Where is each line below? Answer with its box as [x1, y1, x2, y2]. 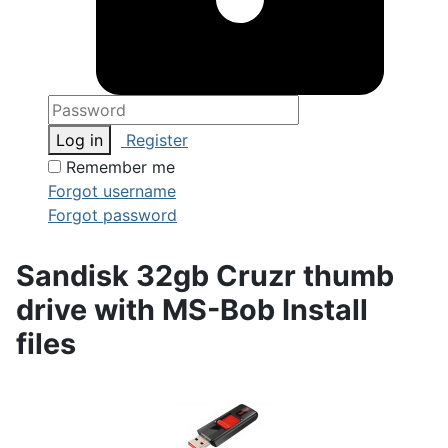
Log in [56, 130, 103, 150]
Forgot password [48, 205, 177, 225]
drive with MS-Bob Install [16, 292, 368, 327]
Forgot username [48, 181, 176, 201]
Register [121, 130, 188, 150]
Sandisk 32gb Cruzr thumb [16, 258, 394, 293]
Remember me [66, 157, 175, 177]
